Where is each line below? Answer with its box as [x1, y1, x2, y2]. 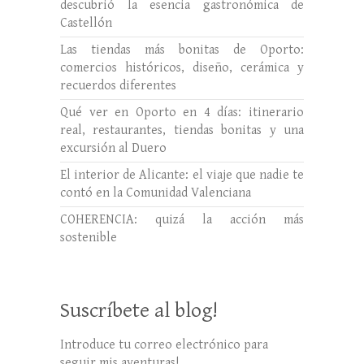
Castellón [60, 15, 112, 31]
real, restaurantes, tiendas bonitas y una [60, 122, 304, 138]
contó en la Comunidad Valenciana [60, 184, 251, 201]
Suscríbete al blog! [60, 297, 218, 323]
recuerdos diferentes [60, 77, 176, 93]
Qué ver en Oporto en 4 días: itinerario [60, 104, 304, 120]
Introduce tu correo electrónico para [60, 336, 268, 353]
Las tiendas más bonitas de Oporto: [60, 41, 304, 58]
